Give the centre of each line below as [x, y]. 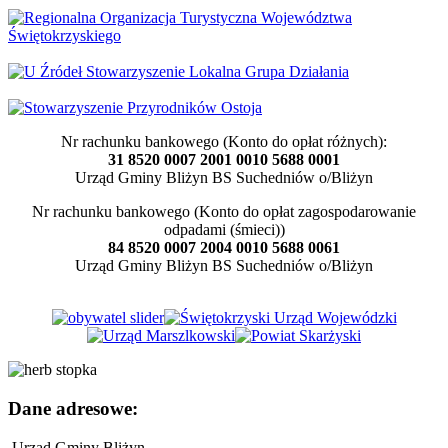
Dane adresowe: [73, 408]
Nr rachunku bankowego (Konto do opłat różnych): [224, 142]
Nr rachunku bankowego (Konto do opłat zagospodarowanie [224, 212]
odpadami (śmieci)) [224, 230]
